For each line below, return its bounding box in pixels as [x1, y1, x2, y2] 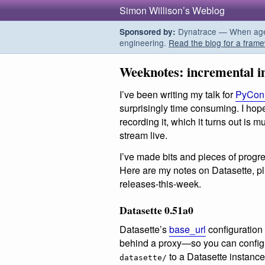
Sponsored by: [119, 26, 176, 37]
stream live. [119, 128, 167, 143]
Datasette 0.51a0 [119, 202, 193, 218]
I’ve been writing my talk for [119, 88, 235, 102]
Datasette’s [119, 222, 169, 236]
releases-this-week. [119, 176, 201, 190]
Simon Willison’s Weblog [119, 4, 225, 17]
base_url [169, 222, 206, 236]
